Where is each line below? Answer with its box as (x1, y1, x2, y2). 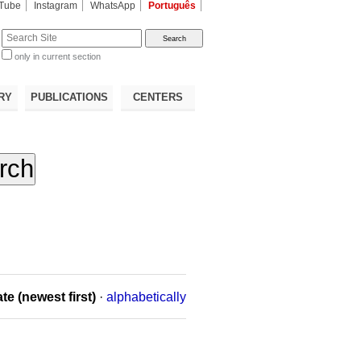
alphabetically (106, 289, 186, 304)
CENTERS (132, 90, 183, 103)
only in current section (15, 52, 102, 62)
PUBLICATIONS (30, 90, 108, 103)
